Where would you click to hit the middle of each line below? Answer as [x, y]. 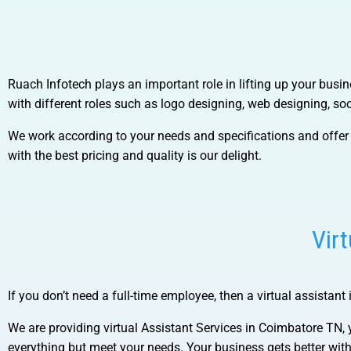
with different [45, 104]
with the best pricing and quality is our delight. [135, 156]
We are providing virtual [73, 328]
